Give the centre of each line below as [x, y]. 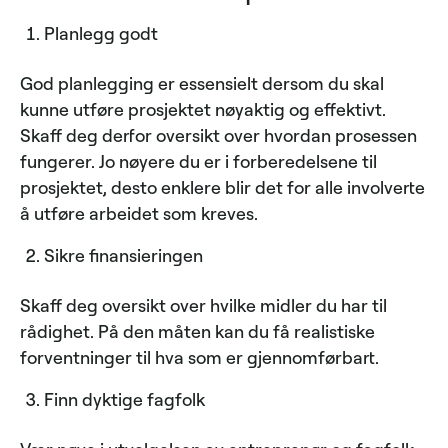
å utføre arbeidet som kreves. [139, 213]
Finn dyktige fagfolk [124, 399]
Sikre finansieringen [123, 255]
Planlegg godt [101, 33]
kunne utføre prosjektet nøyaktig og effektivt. [203, 109]
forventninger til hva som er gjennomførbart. [199, 357]
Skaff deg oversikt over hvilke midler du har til [203, 305]
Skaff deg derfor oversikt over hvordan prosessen [218, 135]
